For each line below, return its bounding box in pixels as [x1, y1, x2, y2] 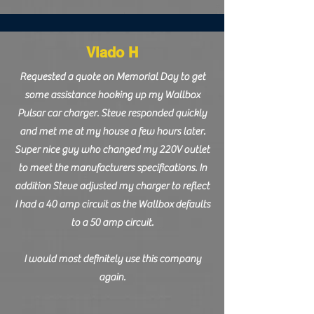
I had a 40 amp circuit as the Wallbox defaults [14, 198, 210, 210]
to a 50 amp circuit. [71, 217, 153, 228]
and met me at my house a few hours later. [19, 125, 205, 137]
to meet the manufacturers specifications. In [18, 162, 207, 174]
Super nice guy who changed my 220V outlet [15, 144, 210, 156]
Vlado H [86, 44, 138, 61]
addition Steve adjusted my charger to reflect [15, 180, 210, 192]
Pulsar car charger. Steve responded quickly [18, 107, 207, 119]
